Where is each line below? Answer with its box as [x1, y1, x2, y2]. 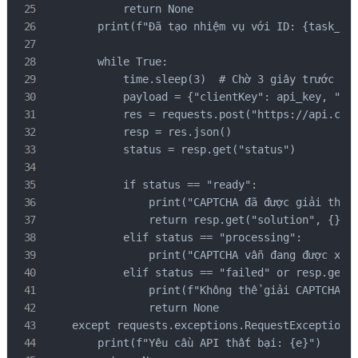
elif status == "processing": [46, 231, 302, 245]
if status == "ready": [46, 178, 257, 192]
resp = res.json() [46, 125, 232, 139]
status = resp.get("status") [46, 143, 296, 157]
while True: [46, 55, 168, 69]
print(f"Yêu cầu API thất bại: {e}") [46, 336, 321, 350]
